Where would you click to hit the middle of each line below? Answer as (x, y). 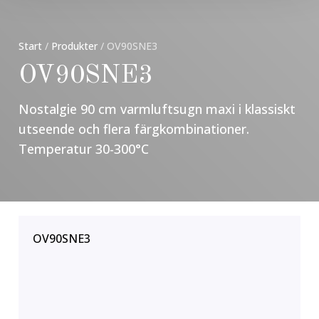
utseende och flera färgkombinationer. (134, 129)
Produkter (75, 46)
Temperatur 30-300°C (84, 148)
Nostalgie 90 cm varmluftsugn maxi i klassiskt (157, 109)
